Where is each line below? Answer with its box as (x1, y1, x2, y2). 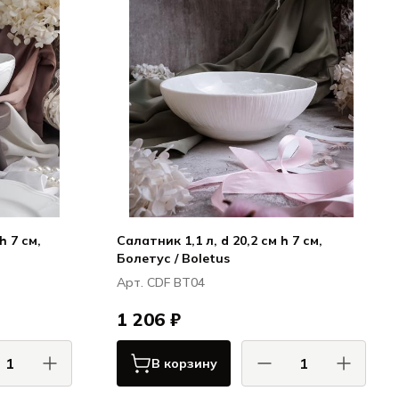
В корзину (151, 355, 217, 371)
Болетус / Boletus (117, 250, 230, 266)
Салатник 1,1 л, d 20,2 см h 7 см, (117, 232, 322, 248)
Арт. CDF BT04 (117, 274, 205, 290)
